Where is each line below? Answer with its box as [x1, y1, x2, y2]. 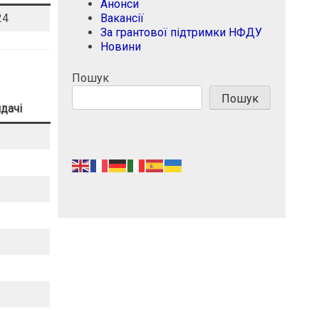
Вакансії [100, 11, 144, 26]
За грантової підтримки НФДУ [100, 26, 262, 40]
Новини [100, 40, 141, 54]
